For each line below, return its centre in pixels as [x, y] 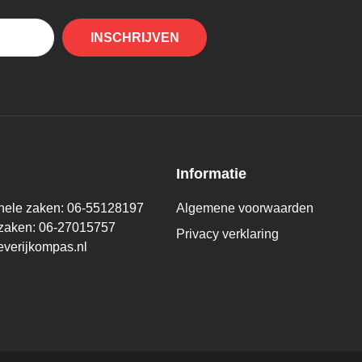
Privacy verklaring [227, 234]
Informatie [211, 174]
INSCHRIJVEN [135, 37]
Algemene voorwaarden [245, 208]
